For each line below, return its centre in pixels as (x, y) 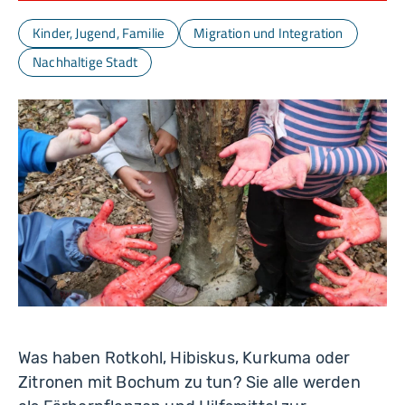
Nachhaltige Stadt (85, 61)
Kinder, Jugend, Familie (99, 33)
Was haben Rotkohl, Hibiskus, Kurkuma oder (184, 358)
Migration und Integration (268, 33)
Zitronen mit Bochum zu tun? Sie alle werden (189, 382)
